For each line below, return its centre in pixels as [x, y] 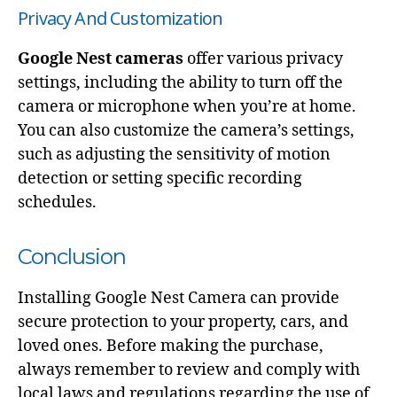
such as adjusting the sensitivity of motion [174, 154]
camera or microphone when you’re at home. [187, 106]
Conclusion [74, 256]
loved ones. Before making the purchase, [171, 346]
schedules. [57, 202]
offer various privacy [263, 58]
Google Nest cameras [101, 58]
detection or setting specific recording [160, 178]
